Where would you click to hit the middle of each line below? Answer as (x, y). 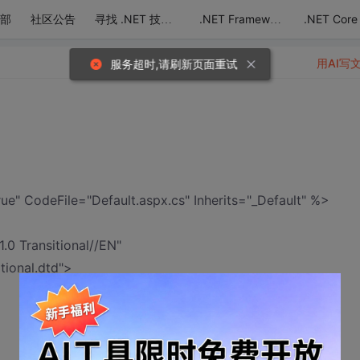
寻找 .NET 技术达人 (166, 20)
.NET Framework (276, 20)
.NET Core (331, 19)
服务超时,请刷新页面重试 (174, 64)
